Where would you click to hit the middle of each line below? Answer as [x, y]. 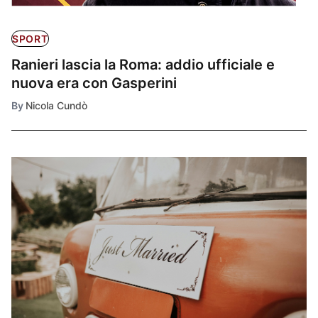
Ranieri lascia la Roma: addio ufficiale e [143, 64]
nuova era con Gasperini [94, 83]
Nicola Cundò [56, 105]
